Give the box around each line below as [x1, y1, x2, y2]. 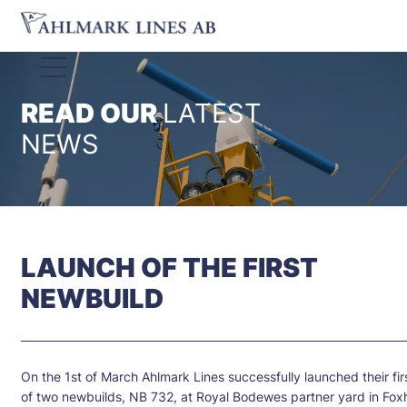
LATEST [162, 97, 262, 130]
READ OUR [20, 97, 157, 130]
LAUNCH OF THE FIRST [20, 252, 318, 284]
